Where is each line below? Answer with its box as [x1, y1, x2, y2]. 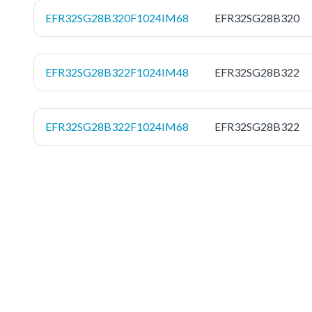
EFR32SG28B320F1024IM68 [45, 10, 189, 24]
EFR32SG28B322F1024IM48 [45, 65, 189, 79]
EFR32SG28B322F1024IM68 [45, 119, 189, 133]
